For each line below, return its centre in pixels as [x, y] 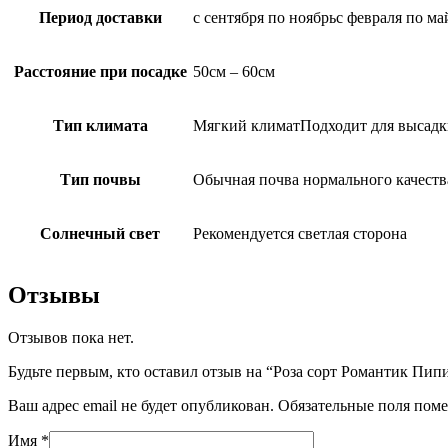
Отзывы [54, 295]
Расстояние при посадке [100, 72]
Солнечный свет [100, 234]
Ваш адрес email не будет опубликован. [141, 406]
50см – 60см [234, 72]
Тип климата [100, 126]
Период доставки [100, 18]
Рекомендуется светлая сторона [300, 234]
